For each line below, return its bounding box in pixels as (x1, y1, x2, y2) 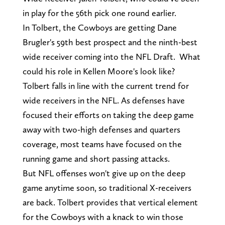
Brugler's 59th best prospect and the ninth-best (22, 37, 197, 48)
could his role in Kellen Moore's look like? (22, 66, 175, 77)
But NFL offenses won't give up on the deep (22, 168, 185, 179)
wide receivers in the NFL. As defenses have (22, 95, 185, 106)
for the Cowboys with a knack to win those (22, 211, 183, 222)
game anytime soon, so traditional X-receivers (22, 182, 191, 193)
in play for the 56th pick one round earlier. (22, 8, 176, 19)
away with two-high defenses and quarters (22, 124, 180, 135)
